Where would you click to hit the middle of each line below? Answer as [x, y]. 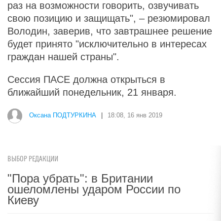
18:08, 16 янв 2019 [135, 115]
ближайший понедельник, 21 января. [93, 92]
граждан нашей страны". [63, 57]
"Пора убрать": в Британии [80, 178]
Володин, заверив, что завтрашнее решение [110, 31]
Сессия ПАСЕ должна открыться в [86, 79]
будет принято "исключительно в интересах [107, 44]
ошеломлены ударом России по [94, 189]
